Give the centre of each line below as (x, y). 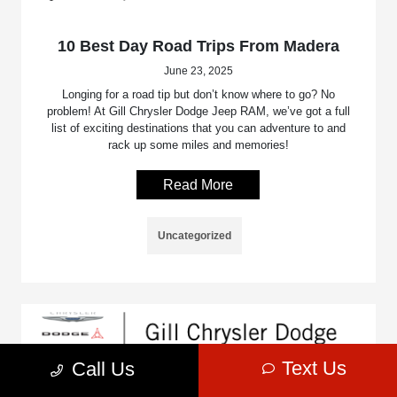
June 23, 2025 (198, 70)
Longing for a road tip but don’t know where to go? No (198, 94)
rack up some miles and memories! (198, 144)
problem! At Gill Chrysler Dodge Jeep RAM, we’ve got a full (198, 111)
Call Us (103, 369)
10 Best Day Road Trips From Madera (198, 46)
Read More (198, 184)
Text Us (314, 368)
